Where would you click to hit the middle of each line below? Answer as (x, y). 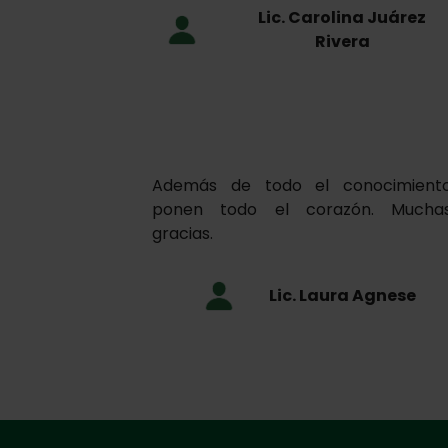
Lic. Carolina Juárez (342, 18)
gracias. (183, 234)
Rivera (342, 42)
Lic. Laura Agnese (342, 296)
